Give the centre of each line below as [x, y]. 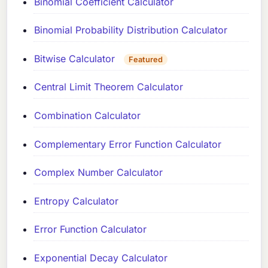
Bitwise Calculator [75, 58]
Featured [146, 59]
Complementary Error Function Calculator [128, 144]
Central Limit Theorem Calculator [109, 87]
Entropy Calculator [77, 201]
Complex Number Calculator [99, 173]
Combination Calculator [88, 115]
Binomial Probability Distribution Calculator [131, 30]
